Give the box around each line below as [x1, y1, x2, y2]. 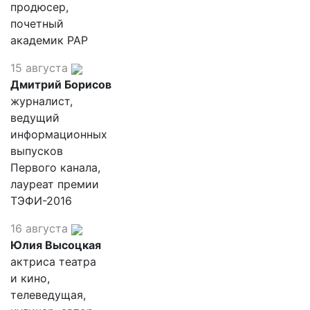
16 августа [10, 221, 68, 235]
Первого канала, [10, 161, 100, 174]
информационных [10, 127, 107, 141]
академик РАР [10, 33, 88, 47]
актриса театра [10, 255, 96, 268]
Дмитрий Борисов [10, 77, 111, 91]
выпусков [10, 144, 63, 158]
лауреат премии [10, 177, 99, 191]
